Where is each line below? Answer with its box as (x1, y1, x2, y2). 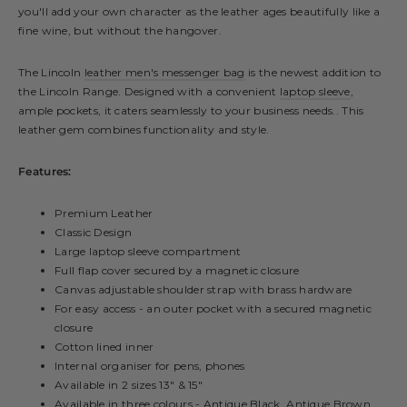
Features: (18, 164, 72, 178)
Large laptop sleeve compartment (55, 243, 242, 258)
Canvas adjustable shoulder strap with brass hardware (55, 282, 352, 296)
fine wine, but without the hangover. (18, 23, 222, 37)
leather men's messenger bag (84, 65, 245, 79)
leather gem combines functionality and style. (18, 122, 270, 136)
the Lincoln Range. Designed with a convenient (18, 84, 280, 98)
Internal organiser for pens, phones (55, 358, 245, 372)
